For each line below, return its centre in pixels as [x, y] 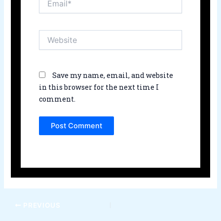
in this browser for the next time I [99, 87]
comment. [57, 99]
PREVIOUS [41, 205]
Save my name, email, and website [112, 75]
